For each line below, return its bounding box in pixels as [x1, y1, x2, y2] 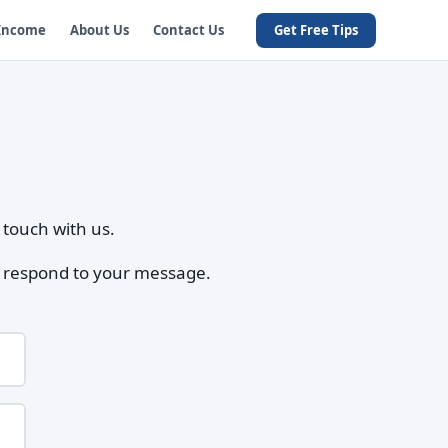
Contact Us [152, 20, 224, 39]
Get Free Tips [274, 20, 358, 39]
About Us [69, 20, 129, 39]
